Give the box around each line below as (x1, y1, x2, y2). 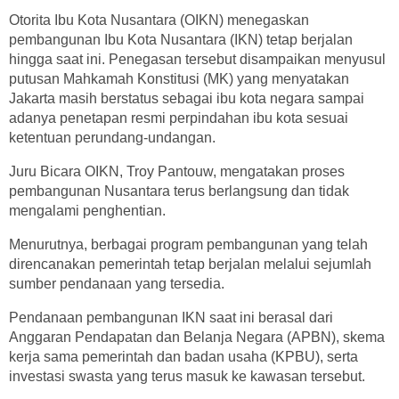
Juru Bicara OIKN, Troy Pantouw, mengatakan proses (9, 164, 345, 180)
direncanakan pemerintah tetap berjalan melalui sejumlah (9, 256, 371, 273)
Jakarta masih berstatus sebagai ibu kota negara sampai (9, 91, 364, 107)
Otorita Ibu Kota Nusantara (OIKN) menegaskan (9, 12, 309, 28)
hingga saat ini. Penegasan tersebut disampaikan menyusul (9, 52, 386, 68)
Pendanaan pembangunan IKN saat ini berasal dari (9, 310, 333, 326)
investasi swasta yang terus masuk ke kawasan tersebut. (9, 369, 365, 385)
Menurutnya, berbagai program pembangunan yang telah (9, 237, 368, 253)
